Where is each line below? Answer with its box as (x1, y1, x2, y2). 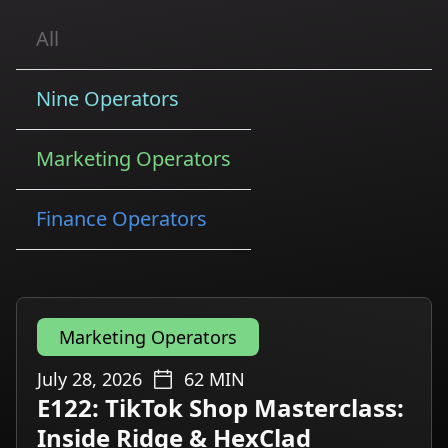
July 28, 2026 (37, 367, 142, 391)
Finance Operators (36, 205, 207, 232)
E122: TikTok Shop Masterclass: (37, 391, 404, 424)
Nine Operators (36, 85, 179, 112)
